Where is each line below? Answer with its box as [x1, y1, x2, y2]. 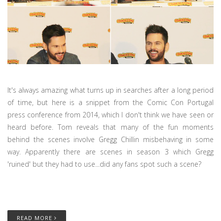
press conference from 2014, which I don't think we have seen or [7, 110, 214, 119]
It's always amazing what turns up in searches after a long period [7, 85, 214, 95]
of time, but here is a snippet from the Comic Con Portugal [7, 98, 214, 107]
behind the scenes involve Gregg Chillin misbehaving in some [7, 135, 214, 144]
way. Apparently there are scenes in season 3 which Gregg [7, 147, 214, 156]
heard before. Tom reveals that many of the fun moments [7, 122, 214, 132]
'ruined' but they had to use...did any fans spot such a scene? [7, 159, 201, 169]
